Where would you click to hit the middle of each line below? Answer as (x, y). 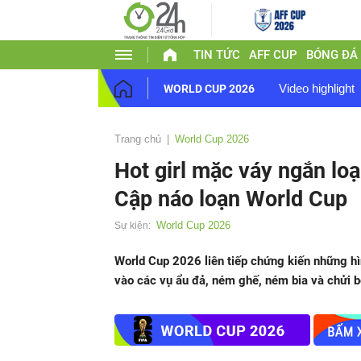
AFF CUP (273, 55)
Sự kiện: (133, 226)
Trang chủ (138, 139)
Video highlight (317, 88)
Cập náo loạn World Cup (231, 199)
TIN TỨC (216, 55)
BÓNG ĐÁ (332, 55)
